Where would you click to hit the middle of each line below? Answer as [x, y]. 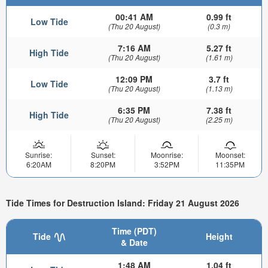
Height [219, 237]
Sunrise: [39, 154]
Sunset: [103, 154]
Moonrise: [167, 154]
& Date [134, 243]
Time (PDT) [134, 231]
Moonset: [230, 154]
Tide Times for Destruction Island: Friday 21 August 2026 [123, 203]
